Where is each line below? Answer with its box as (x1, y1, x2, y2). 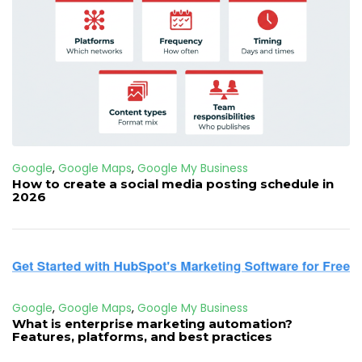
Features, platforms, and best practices (12, 329, 272, 345)
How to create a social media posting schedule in (12, 176, 334, 192)
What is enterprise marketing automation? (12, 316, 293, 332)
